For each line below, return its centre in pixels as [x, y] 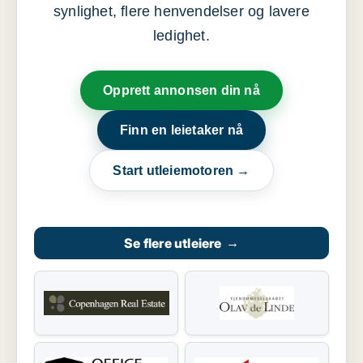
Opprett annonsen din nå [181, 91]
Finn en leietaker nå [181, 130]
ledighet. [181, 36]
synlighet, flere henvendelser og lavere [181, 12]
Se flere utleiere [173, 243]
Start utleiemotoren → [181, 171]
